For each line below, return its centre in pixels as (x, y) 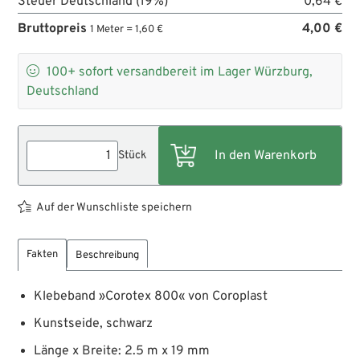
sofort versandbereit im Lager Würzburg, (196, 73)
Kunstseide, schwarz (94, 324)
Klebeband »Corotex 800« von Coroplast (151, 297)
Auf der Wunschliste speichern (115, 208)
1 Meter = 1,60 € (127, 30)
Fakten (43, 255)
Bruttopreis (54, 29)
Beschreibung (108, 256)
